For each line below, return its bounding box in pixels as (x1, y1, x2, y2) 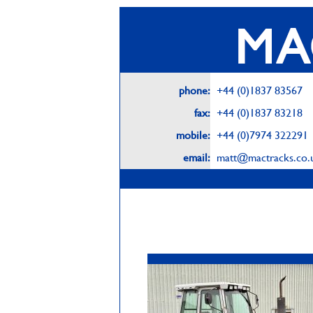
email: (183, 149, 210, 165)
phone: (179, 82, 210, 98)
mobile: (176, 126, 210, 143)
